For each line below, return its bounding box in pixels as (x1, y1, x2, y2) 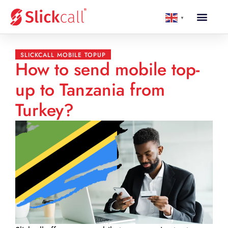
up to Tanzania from (15, 77, 165, 102)
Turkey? (15, 98, 74, 123)
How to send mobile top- (15, 57, 199, 82)
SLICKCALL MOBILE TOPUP (20, 50, 106, 60)
